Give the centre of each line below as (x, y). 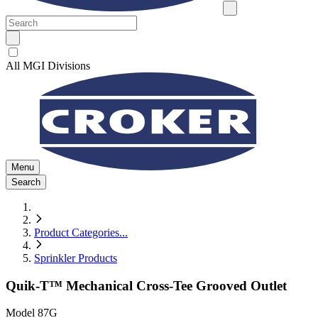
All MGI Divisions (48, 66)
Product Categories (77, 232)
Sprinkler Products (76, 258)
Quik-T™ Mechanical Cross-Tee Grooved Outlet (146, 285)
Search (26, 182)
